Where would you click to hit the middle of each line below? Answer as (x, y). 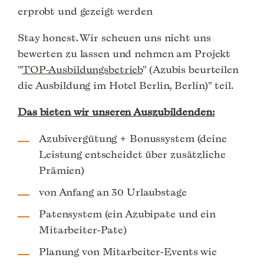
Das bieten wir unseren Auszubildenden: (116, 112)
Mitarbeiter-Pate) (83, 230)
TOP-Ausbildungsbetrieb (82, 70)
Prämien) (62, 170)
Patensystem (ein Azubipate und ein (127, 214)
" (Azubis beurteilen (191, 70)
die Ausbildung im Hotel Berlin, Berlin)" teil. (126, 85)
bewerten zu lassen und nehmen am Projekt (124, 54)
